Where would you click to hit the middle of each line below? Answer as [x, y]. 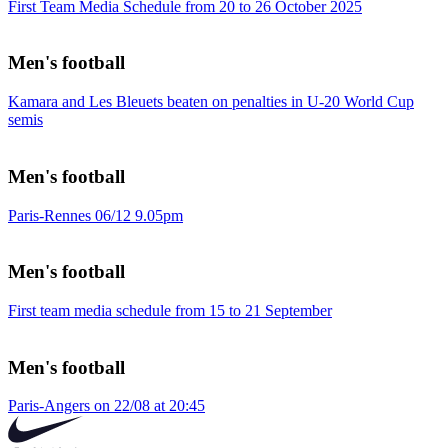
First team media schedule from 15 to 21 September [170, 310]
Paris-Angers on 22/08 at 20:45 [106, 406]
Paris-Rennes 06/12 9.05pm [95, 215]
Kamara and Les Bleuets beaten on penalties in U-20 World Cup [211, 102]
